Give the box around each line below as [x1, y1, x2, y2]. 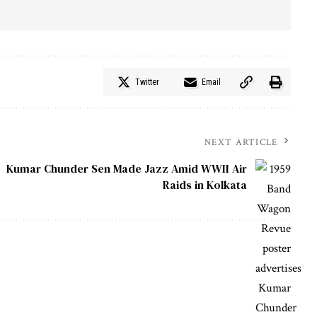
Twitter [134, 77, 159, 88]
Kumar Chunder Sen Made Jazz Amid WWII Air [6, 161, 247, 177]
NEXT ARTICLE [204, 137, 278, 149]
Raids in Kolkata [162, 177, 247, 193]
